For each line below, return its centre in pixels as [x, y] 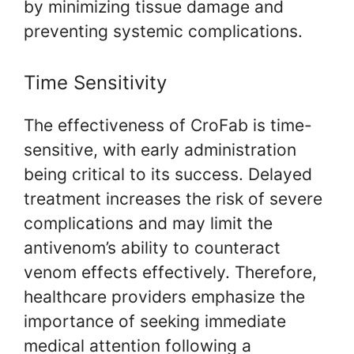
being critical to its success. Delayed [168, 174]
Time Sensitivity [95, 82]
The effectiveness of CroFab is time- [168, 125]
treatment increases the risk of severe [173, 198]
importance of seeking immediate [155, 321]
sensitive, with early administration [160, 149]
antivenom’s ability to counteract [152, 247]
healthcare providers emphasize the [164, 296]
